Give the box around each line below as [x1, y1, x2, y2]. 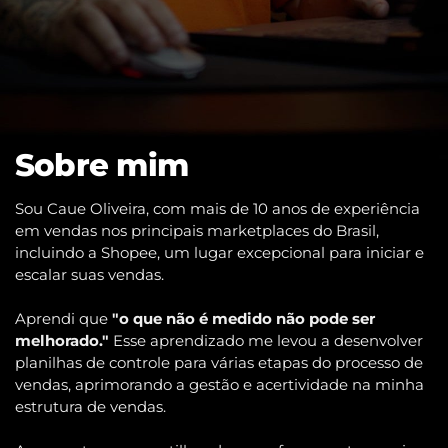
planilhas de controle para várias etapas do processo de [15, 354, 423, 373]
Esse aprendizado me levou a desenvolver [109, 332, 423, 351]
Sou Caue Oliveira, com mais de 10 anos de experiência [15, 200, 420, 219]
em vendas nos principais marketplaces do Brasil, [15, 222, 379, 241]
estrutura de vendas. [15, 398, 166, 417]
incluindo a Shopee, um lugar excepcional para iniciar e [15, 244, 424, 263]
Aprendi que [15, 310, 112, 329]
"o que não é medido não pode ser [112, 310, 375, 329]
